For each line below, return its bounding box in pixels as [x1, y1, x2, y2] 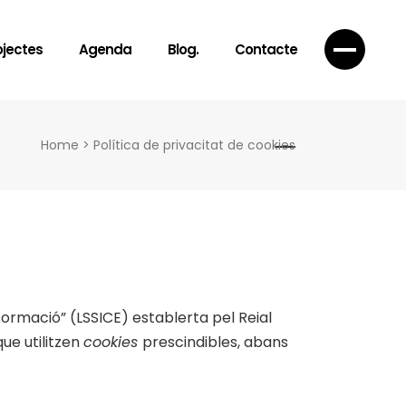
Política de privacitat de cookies [93, 136, 295, 154]
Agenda [79, 40, 131, 59]
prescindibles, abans [142, 332, 288, 353]
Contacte [235, 40, 297, 59]
